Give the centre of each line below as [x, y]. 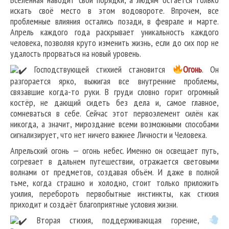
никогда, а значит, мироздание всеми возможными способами [114, 124]
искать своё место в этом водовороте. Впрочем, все [114, 11]
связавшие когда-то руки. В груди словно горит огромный [114, 92]
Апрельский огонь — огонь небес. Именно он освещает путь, [114, 151]
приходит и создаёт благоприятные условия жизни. [94, 204]
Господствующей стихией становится [104, 70]
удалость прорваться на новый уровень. [76, 54]
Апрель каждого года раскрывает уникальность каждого [114, 32]
